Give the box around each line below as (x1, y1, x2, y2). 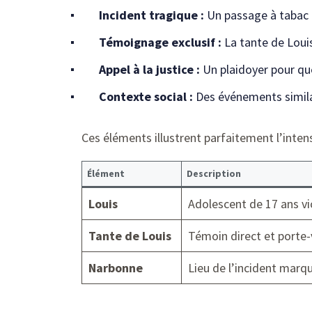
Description (187, 166, 241, 180)
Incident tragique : (99, 7, 204, 24)
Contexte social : (99, 88, 193, 105)
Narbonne (88, 259, 143, 276)
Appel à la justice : (99, 61, 200, 78)
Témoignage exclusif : (99, 34, 221, 51)
